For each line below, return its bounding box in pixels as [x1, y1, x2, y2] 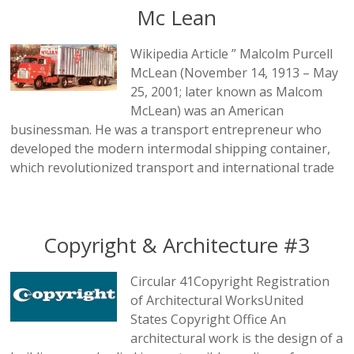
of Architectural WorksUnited [130, 291, 304, 309]
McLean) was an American [130, 101, 284, 119]
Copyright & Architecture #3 [43, 230, 311, 259]
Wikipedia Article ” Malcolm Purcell [130, 44, 333, 62]
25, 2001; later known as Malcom [130, 82, 323, 100]
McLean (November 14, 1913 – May [130, 63, 339, 81]
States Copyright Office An [130, 310, 287, 328]
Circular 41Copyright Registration [130, 272, 330, 290]
